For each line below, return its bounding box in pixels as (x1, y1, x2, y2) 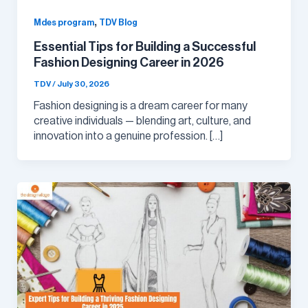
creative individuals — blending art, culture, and (33, 115, 251, 126)
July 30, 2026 (56, 79, 109, 88)
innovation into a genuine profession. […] (33, 130, 223, 142)
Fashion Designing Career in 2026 (33, 56, 224, 69)
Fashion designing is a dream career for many (33, 100, 247, 111)
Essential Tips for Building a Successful (33, 41, 256, 54)
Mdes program (33, 19, 94, 27)
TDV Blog (98, 19, 137, 27)
